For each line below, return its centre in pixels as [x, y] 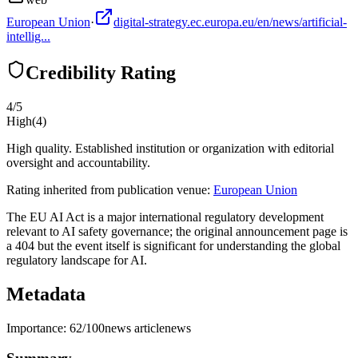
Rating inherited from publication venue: [108, 189]
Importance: [38, 328]
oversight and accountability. [78, 162]
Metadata [46, 294]
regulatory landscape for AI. [77, 260]
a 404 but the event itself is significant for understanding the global [173, 245]
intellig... [28, 36]
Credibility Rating [101, 72]
